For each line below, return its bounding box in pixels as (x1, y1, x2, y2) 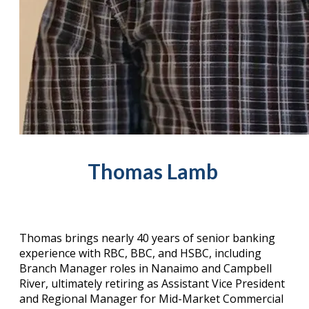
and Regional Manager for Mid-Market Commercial (19, 291, 283, 307)
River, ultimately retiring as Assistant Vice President (19, 276, 285, 292)
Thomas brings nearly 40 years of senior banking (19, 230, 275, 246)
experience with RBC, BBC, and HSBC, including (19, 246, 261, 261)
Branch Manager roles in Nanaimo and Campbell (19, 261, 272, 277)
